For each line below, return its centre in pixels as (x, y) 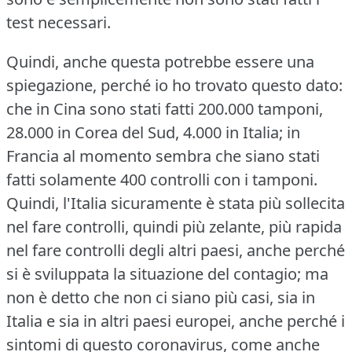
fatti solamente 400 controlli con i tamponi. (162, 179)
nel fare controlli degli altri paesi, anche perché (176, 250)
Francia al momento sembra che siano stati (163, 156)
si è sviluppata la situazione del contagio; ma (167, 273)
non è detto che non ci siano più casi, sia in (161, 297)
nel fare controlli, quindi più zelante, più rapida (174, 226)
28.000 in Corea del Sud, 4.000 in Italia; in (153, 132)
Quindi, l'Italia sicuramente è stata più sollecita (176, 203)
